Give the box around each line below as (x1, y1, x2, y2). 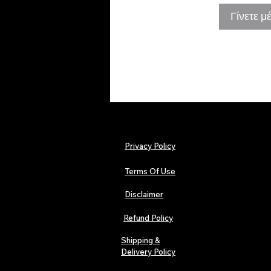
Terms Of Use (125, 166, 175, 177)
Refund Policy (123, 213, 173, 223)
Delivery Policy (121, 247, 175, 257)
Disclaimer (125, 189, 163, 200)
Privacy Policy (125, 141, 175, 151)
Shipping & (121, 235, 160, 246)
